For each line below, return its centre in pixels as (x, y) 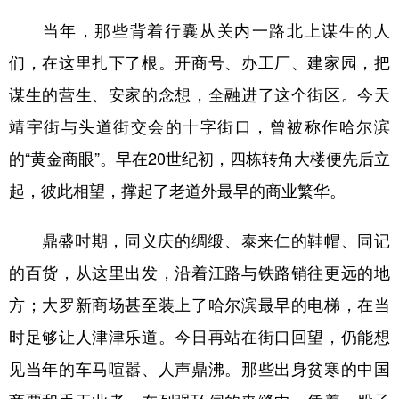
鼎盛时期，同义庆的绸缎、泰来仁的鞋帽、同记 (199, 240)
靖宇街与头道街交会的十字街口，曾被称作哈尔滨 (199, 126)
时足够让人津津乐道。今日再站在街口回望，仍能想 (199, 336)
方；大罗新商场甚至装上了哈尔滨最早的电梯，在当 (199, 304)
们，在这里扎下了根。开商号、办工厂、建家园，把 (199, 62)
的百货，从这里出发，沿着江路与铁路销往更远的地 (199, 272)
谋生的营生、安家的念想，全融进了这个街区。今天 (199, 94)
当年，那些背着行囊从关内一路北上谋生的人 (199, 30)
